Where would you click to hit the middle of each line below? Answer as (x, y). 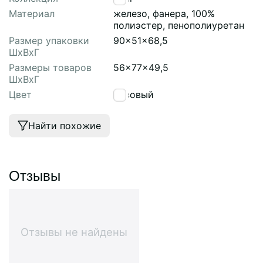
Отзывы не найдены (74, 232)
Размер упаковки (49, 40)
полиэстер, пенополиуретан (179, 25)
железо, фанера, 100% (164, 13)
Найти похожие (65, 125)
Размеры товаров (50, 67)
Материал (32, 13)
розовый (134, 94)
